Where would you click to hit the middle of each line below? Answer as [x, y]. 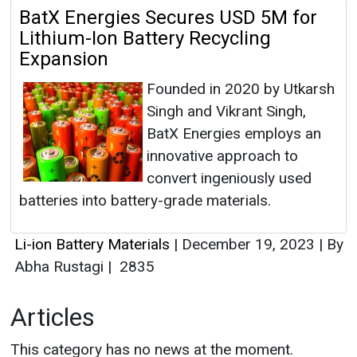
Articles [53, 318]
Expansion [64, 59]
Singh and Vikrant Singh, [226, 112]
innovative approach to [222, 156]
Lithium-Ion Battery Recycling [145, 39]
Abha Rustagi [61, 267]
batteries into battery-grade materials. [145, 201]
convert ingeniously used [229, 178]
